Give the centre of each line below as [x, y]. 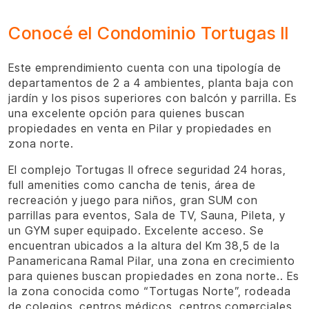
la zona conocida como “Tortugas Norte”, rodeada [150, 291]
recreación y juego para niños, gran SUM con [133, 200]
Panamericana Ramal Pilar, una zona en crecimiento [152, 261]
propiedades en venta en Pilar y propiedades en [140, 128]
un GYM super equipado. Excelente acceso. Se [137, 230]
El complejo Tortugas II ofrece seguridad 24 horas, [147, 170]
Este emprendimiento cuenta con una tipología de [145, 68]
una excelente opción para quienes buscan [127, 113]
